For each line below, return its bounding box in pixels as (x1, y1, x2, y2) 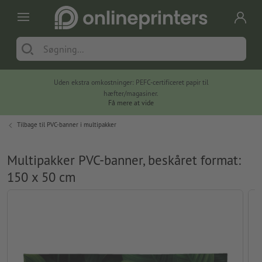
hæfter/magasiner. (104, 89, 159, 98)
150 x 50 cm (7, 168, 75, 186)
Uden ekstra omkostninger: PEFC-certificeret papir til (53, 78, 209, 87)
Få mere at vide (108, 98, 154, 108)
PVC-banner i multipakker (47, 120, 116, 129)
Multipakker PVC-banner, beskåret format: (7, 151, 241, 169)
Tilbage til (17, 120, 47, 129)
